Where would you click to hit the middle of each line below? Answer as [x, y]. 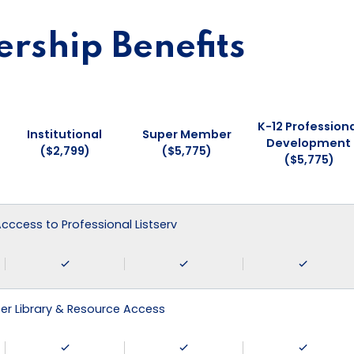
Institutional [64, 134]
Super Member [186, 134]
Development [309, 143]
